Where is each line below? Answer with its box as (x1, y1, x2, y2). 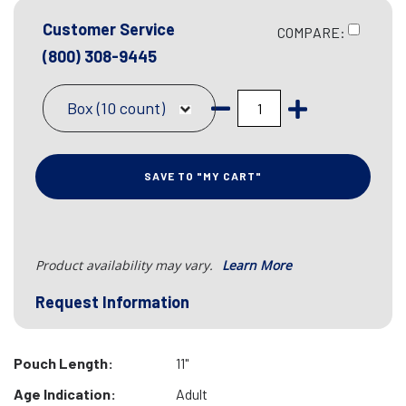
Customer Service (43, 19, 175, 39)
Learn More (222, 256, 292, 274)
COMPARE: (277, 24, 345, 42)
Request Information (35, 292, 189, 312)
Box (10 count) (67, 98, 165, 118)
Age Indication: (14, 385, 116, 402)
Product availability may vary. (35, 256, 217, 274)
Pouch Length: (14, 354, 113, 372)
